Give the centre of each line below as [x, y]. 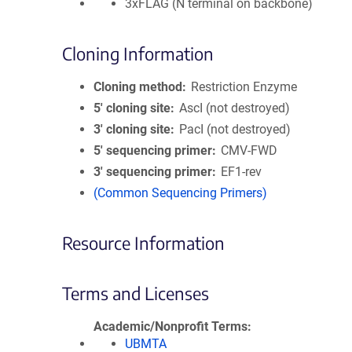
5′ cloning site [132, 108]
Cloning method [138, 87]
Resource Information [143, 243]
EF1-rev [242, 172]
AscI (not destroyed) [235, 108]
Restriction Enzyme [244, 87]
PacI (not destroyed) [235, 129]
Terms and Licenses [136, 293]
